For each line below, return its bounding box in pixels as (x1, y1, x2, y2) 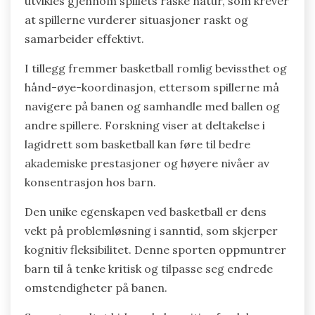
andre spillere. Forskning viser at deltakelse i (25, 117, 265, 132)
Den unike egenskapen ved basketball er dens (25, 204, 266, 219)
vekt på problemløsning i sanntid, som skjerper (25, 223, 278, 238)
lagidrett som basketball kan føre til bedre (25, 136, 250, 151)
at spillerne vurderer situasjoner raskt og (25, 12, 248, 27)
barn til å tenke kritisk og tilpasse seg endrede (25, 261, 273, 276)
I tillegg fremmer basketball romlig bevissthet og (25, 60, 287, 75)
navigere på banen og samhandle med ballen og (25, 98, 280, 113)
